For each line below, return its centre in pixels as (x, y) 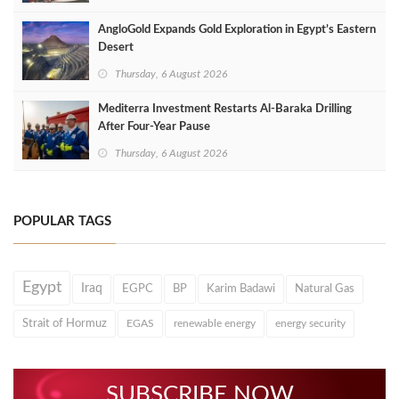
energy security (310, 323)
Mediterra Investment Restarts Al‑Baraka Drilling (225, 109)
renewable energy (215, 323)
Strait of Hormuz (65, 323)
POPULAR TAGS (62, 221)
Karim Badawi (241, 288)
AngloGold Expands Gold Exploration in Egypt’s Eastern (237, 29)
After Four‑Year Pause (154, 126)
